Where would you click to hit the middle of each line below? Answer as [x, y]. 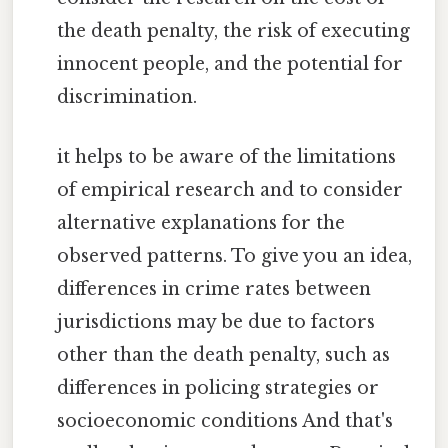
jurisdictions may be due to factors [216, 321]
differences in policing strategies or [218, 387]
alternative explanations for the [201, 222]
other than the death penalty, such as [224, 354]
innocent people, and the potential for [230, 64]
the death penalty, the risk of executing [234, 31]
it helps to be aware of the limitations [227, 156]
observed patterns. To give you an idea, [235, 255]
